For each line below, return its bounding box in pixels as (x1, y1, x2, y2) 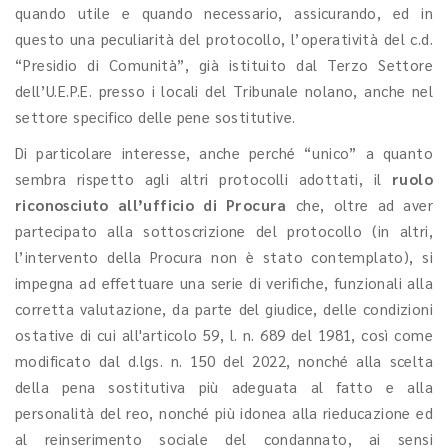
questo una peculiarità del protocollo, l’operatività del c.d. (15, 29, 433, 48)
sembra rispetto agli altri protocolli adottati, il (15, 169, 392, 188)
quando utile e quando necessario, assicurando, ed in (15, 3, 433, 22)
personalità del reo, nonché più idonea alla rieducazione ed (15, 403, 433, 422)
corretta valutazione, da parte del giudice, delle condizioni (15, 299, 433, 318)
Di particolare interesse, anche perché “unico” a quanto (15, 143, 433, 162)
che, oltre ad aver (286, 195, 433, 214)
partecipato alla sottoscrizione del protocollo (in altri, (15, 221, 433, 240)
